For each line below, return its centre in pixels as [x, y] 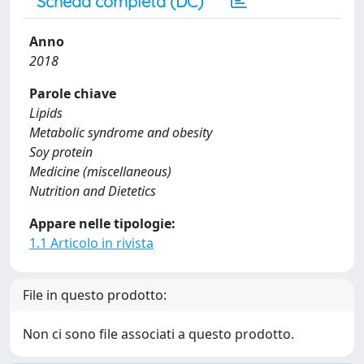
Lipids [46, 113]
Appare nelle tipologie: [102, 223]
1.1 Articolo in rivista [91, 243]
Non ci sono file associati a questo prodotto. [158, 334]
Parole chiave [73, 93]
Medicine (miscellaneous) [100, 171]
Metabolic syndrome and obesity [121, 132]
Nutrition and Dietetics [93, 191]
